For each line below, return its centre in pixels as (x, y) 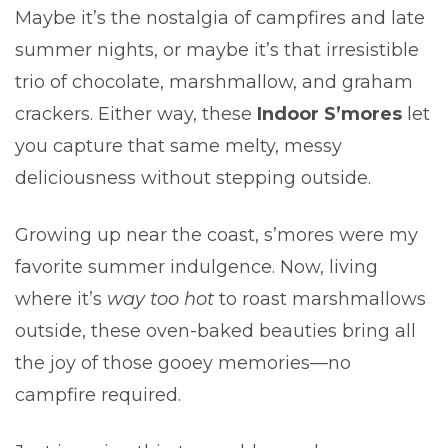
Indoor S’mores (329, 113)
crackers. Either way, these (136, 113)
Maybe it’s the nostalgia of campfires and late (220, 17)
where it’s (61, 298)
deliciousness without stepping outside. (193, 177)
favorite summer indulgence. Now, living (196, 266)
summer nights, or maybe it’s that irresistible (217, 49)
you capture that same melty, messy (178, 145)
